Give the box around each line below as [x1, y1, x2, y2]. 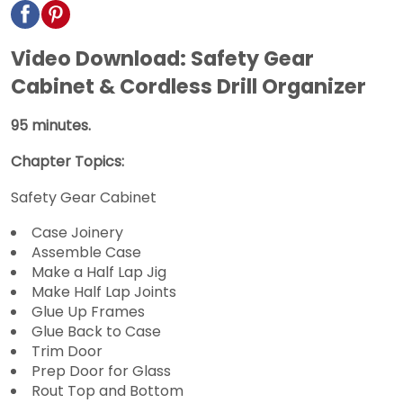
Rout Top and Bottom [31, 380, 184, 401]
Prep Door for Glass [31, 360, 171, 381]
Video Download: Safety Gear [11, 43, 314, 73]
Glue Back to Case [31, 320, 161, 342]
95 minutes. [11, 114, 91, 136]
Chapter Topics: [11, 150, 124, 172]
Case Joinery [31, 221, 123, 243]
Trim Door [31, 340, 103, 362]
